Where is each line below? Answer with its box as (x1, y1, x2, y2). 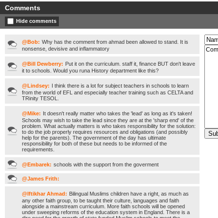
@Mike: (22, 110, 41, 116)
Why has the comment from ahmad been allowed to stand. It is (42, 39, 188, 45)
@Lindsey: (22, 83, 50, 89)
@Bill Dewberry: (22, 61, 63, 67)
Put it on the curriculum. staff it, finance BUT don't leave (65, 61, 195, 67)
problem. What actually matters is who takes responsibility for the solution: (22, 123, 196, 129)
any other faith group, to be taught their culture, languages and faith (22, 198, 179, 203)
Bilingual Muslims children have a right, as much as (69, 191, 189, 197)
